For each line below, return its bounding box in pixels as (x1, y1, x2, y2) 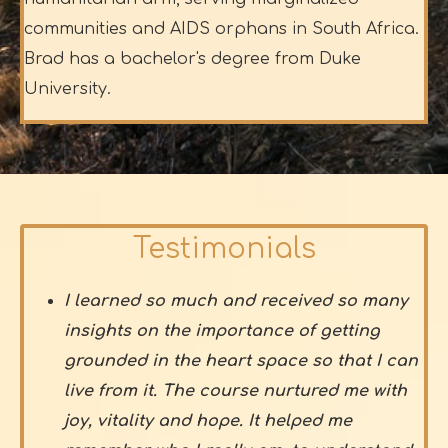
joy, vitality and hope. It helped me (64, 411, 352, 430)
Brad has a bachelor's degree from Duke (24, 49, 361, 68)
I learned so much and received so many (64, 291, 408, 310)
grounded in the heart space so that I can (64, 351, 418, 370)
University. (24, 79, 111, 98)
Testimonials (132, 232, 316, 265)
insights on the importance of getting (64, 321, 380, 340)
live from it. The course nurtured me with (64, 381, 407, 400)
